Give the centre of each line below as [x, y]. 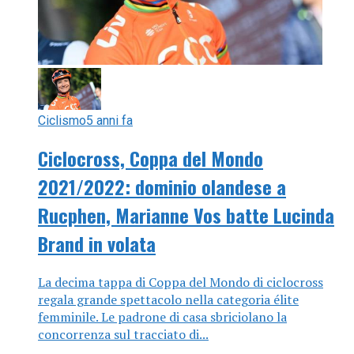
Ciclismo [62, 120]
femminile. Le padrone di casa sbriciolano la [162, 316]
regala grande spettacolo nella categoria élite [168, 299]
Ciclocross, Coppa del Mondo [151, 158]
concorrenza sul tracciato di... [123, 334]
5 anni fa [109, 120]
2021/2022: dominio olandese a [162, 186]
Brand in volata [97, 243]
